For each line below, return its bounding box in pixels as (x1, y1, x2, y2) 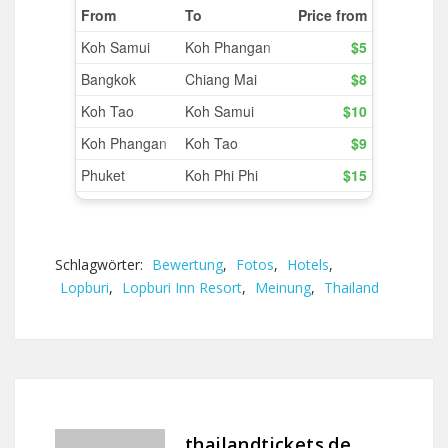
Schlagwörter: (55, 255, 147, 274)
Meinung (255, 278, 311, 297)
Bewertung (152, 255, 223, 274)
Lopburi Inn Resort (122, 278, 242, 297)
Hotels (287, 255, 329, 274)
